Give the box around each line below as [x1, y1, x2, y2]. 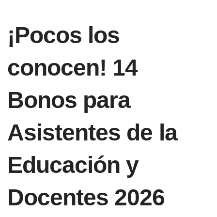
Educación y [7, 152, 139, 178]
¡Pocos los [7, 22, 120, 48]
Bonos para [7, 87, 131, 113]
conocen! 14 [7, 55, 138, 81]
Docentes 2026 [7, 185, 165, 211]
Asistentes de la [7, 120, 177, 146]
